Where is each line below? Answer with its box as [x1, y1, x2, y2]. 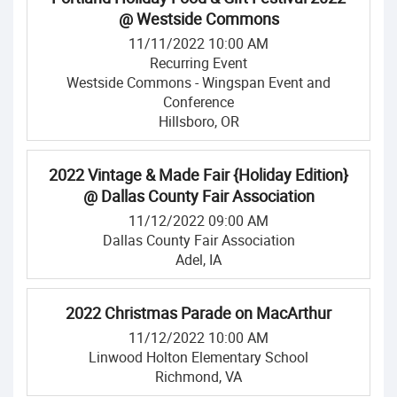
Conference [163, 92, 234, 112]
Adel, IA [175, 250, 222, 269]
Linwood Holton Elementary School [89, 347, 308, 367]
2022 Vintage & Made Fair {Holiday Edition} [49, 164, 348, 185]
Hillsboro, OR [158, 112, 239, 131]
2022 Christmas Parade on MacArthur [66, 302, 331, 323]
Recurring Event [150, 53, 247, 73]
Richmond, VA [155, 367, 242, 386]
